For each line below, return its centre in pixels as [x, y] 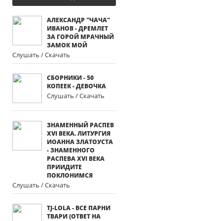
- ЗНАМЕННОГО [71, 150]
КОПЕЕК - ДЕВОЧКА [76, 86]
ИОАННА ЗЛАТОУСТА [80, 142]
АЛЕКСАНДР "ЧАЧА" [78, 20]
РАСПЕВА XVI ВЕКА [76, 159]
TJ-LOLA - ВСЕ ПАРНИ [79, 208]
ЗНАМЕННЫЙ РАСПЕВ [80, 125]
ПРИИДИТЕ [64, 167]
